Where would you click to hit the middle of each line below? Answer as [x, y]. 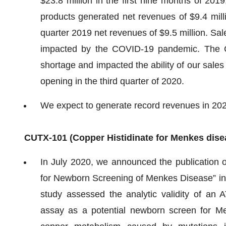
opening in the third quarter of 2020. [112, 81]
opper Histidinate [116, 138]
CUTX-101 [46, 138]
